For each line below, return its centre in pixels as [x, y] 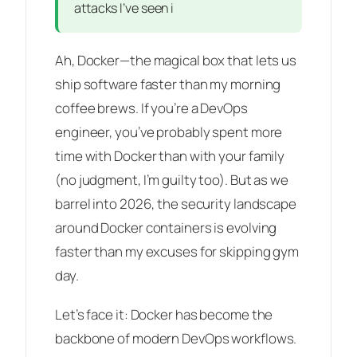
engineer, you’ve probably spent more [169, 131]
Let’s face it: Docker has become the [164, 314]
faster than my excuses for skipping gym [177, 251]
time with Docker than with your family [170, 155]
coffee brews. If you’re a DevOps [151, 108]
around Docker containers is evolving [166, 227]
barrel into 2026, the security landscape [176, 203]
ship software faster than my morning [168, 84]
